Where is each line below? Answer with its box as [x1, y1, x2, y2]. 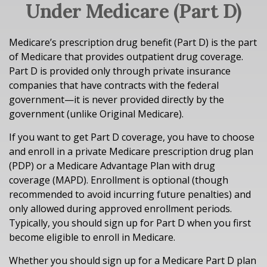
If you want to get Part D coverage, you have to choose [9, 131, 254, 144]
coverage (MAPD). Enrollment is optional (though [9, 173, 228, 187]
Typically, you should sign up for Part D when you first [9, 216, 251, 229]
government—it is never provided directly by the [9, 93, 224, 106]
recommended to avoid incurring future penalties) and [9, 188, 251, 201]
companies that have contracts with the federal [9, 79, 219, 92]
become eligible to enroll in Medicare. [9, 231, 175, 244]
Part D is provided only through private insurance [9, 64, 231, 77]
